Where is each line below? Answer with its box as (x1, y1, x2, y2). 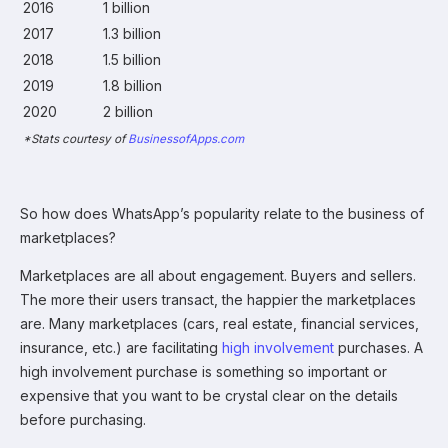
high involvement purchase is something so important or (20, 362, 387, 380)
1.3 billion (103, 24, 161, 42)
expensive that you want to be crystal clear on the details (20, 386, 398, 404)
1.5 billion (103, 50, 161, 68)
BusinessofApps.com (128, 131, 244, 146)
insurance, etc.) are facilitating (20, 338, 222, 356)
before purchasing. (20, 410, 146, 428)
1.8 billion (103, 76, 162, 94)
